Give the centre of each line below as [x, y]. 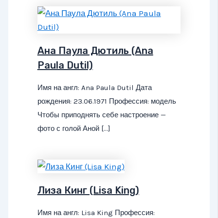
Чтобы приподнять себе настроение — [101, 115]
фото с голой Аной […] [74, 128]
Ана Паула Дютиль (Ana [95, 50]
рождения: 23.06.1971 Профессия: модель [107, 101]
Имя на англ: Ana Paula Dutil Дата [94, 87]
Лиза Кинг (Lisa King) [88, 191]
